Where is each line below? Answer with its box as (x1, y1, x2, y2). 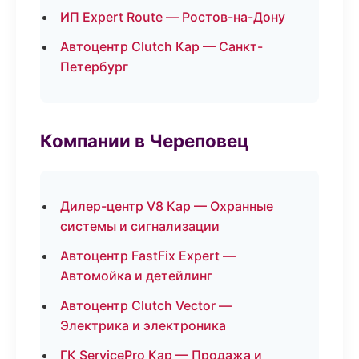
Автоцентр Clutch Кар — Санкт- (60, 38, 263, 54)
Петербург (60, 58, 128, 75)
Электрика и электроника (60, 317, 226, 333)
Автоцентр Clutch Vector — (60, 297, 232, 313)
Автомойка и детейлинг (60, 268, 212, 284)
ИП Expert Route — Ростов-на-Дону (60, 9, 285, 25)
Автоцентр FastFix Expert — (60, 248, 236, 264)
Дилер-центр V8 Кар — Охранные (60, 198, 273, 214)
